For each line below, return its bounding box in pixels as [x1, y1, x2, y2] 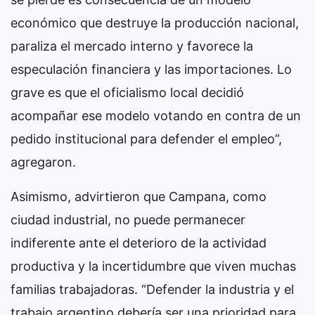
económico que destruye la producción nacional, [11, 15, 299, 30]
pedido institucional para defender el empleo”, [11, 131, 282, 146]
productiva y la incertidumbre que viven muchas [11, 258, 296, 274]
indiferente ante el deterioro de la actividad [11, 235, 266, 250]
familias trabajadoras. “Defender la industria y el [11, 281, 294, 297]
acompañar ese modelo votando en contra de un [11, 108, 301, 123]
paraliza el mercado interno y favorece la [11, 38, 253, 53]
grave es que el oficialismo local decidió [11, 84, 244, 100]
